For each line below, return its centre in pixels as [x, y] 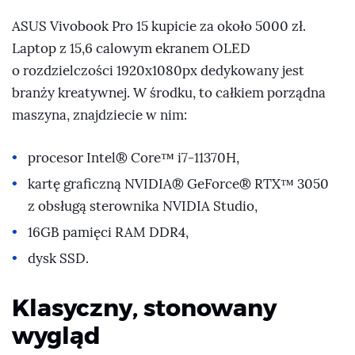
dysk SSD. [59, 258]
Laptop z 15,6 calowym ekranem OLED [131, 49]
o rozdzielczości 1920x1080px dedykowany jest [158, 71]
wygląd [56, 335]
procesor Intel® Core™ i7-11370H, [134, 158]
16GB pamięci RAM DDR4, [109, 232]
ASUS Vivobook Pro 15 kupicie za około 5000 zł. [159, 27]
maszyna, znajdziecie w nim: [99, 116]
